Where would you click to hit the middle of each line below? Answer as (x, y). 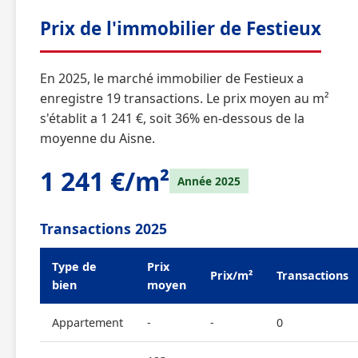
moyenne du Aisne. (97, 138)
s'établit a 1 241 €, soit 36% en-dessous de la (172, 118)
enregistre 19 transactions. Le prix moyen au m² (185, 98)
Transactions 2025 (103, 229)
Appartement (88, 322)
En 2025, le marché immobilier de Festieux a (172, 78)
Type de (74, 267)
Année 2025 (209, 181)
